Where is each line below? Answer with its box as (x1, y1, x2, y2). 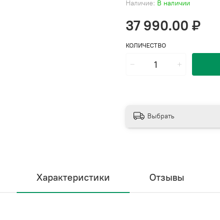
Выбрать (147, 111, 174, 120)
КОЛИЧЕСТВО (126, 41, 166, 50)
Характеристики (36, 171, 110, 184)
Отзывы (149, 171, 184, 184)
